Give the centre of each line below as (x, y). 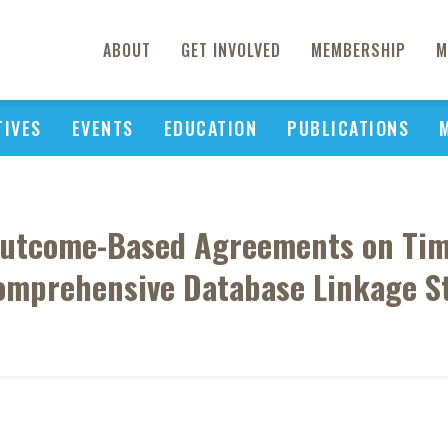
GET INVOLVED (231, 50)
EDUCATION (210, 128)
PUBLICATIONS (348, 128)
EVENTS (102, 128)
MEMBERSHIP (358, 50)
